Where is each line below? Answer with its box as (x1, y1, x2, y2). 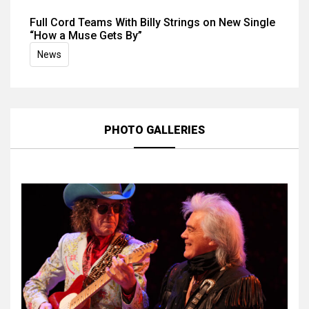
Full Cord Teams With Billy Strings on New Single (30, 16, 275, 29)
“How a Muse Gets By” (30, 29, 142, 42)
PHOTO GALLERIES (104, 123, 205, 137)
